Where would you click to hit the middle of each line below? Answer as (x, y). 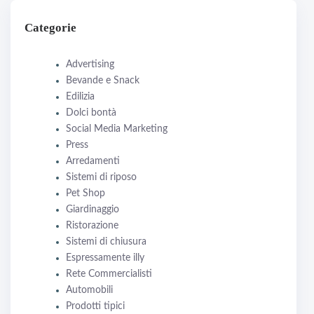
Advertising (90, 65)
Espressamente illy (105, 258)
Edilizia (80, 97)
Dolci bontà (91, 113)
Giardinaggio (93, 210)
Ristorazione (92, 226)
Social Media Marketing (117, 129)
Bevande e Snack (103, 81)
